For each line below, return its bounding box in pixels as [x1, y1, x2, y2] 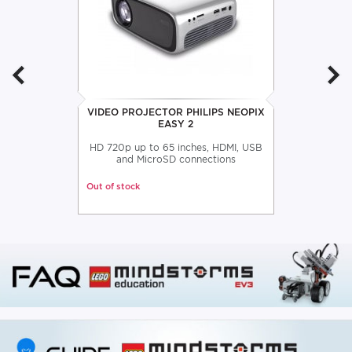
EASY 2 [158, 118, 194, 130]
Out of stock [86, 181, 140, 192]
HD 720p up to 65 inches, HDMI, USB [89, 141, 262, 154]
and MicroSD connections [115, 153, 236, 166]
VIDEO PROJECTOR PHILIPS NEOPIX [86, 106, 265, 119]
